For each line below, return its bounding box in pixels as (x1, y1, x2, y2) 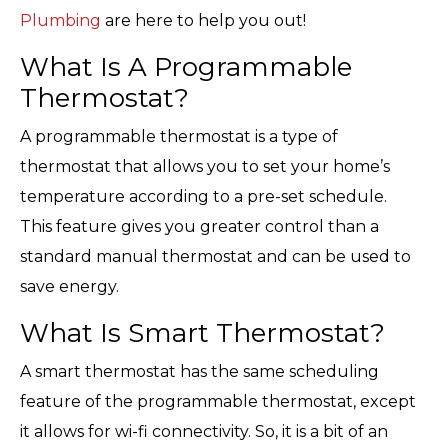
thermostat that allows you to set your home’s (20, 157, 390, 177)
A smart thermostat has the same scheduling (20, 362, 379, 382)
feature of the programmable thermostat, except (20, 392, 416, 412)
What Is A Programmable (20, 51, 352, 84)
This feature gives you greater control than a (20, 217, 379, 237)
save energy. (20, 277, 119, 297)
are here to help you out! (101, 11, 306, 31)
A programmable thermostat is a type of (20, 127, 338, 147)
